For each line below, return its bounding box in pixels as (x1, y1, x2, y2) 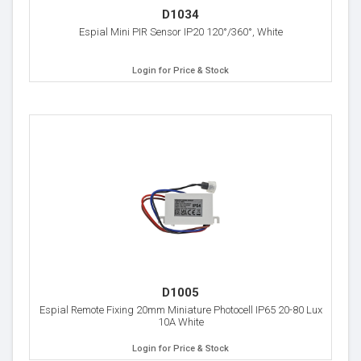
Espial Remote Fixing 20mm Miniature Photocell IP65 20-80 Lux (39, 304, 322, 316)
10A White (157, 316, 204, 328)
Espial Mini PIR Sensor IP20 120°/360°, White (78, 26, 283, 38)
